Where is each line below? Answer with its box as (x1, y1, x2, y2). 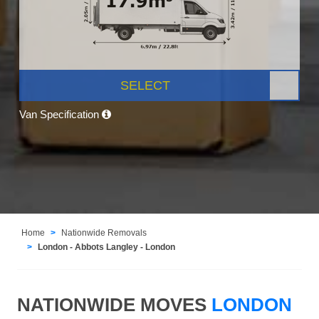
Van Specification (19, 108, 102, 120)
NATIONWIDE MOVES (17, 293, 206, 315)
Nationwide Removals (61, 227, 147, 238)
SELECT (120, 78, 170, 93)
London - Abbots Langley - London (38, 241, 176, 252)
